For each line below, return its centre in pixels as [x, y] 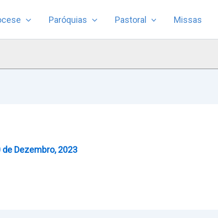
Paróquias [68, 19]
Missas [188, 19]
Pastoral [130, 19]
